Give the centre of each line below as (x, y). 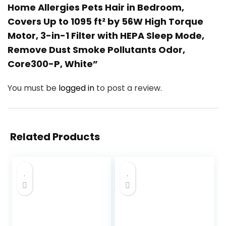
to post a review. (129, 88)
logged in (77, 88)
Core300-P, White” (53, 64)
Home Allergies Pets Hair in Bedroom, (96, 8)
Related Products (55, 137)
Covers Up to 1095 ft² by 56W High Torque (105, 22)
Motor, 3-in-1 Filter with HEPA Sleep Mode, (106, 36)
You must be (33, 88)
